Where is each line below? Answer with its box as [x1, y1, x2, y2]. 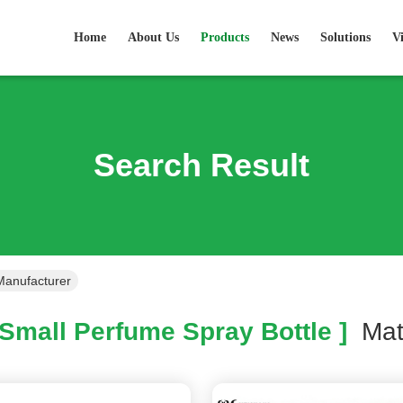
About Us [128, 31, 179, 44]
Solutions [320, 31, 371, 44]
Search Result [94, 147, 309, 184]
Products [201, 31, 249, 44]
